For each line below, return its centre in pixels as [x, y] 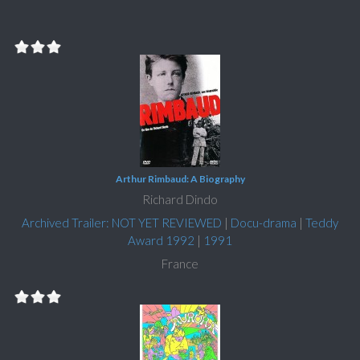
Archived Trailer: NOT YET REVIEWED [122, 223]
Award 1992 [161, 241]
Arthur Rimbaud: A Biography [180, 179]
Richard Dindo [180, 200]
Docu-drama [264, 223]
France [180, 264]
